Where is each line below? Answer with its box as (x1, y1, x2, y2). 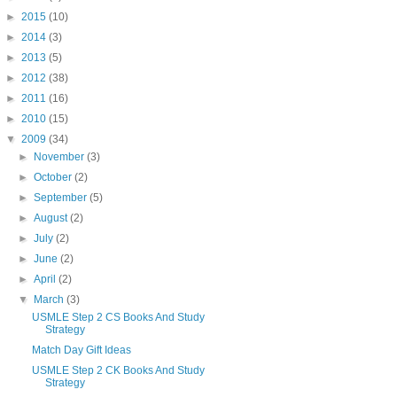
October (34, 170, 75, 183)
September (34, 191, 90, 204)
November (34, 150, 88, 163)
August (34, 211, 71, 224)
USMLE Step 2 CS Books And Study (31, 310, 205, 323)
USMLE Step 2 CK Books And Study (31, 363, 205, 377)
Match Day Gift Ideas (31, 343, 131, 356)
